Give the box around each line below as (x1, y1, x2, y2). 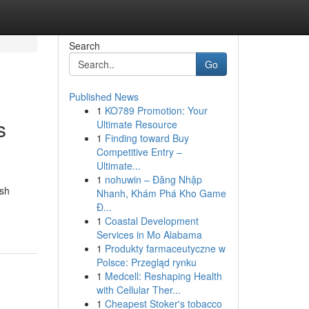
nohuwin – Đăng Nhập (104, 172, 202, 186)
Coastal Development (104, 214, 199, 228)
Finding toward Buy (104, 131, 189, 145)
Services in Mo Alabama (96, 228, 202, 241)
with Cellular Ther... (96, 283, 181, 297)
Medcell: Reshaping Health (104, 269, 222, 283)
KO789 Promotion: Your (104, 103, 208, 117)
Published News (68, 90, 139, 103)
